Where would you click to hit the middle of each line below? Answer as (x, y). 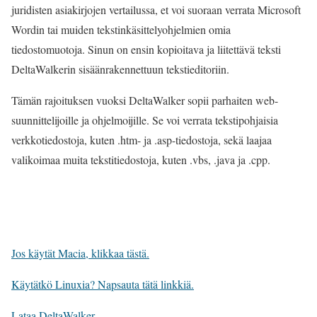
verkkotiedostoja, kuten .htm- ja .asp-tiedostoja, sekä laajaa (142, 140)
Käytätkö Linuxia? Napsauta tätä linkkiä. (103, 284)
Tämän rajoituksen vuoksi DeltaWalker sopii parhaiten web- (145, 100)
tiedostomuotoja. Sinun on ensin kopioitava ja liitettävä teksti (146, 50)
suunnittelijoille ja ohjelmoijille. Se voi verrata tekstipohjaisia (145, 120)
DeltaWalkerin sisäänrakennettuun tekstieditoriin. (120, 69)
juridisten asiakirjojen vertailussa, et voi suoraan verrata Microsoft (156, 10)
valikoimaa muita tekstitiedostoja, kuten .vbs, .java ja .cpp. (141, 160)
